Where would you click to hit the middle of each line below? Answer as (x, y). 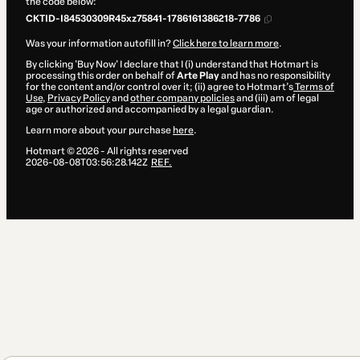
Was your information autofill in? (99, 44)
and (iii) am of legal (277, 98)
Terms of (314, 87)
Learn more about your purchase (99, 131)
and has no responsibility (275, 76)
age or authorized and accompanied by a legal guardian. (150, 110)
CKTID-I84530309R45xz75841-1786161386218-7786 (143, 19)
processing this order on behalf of (101, 76)
